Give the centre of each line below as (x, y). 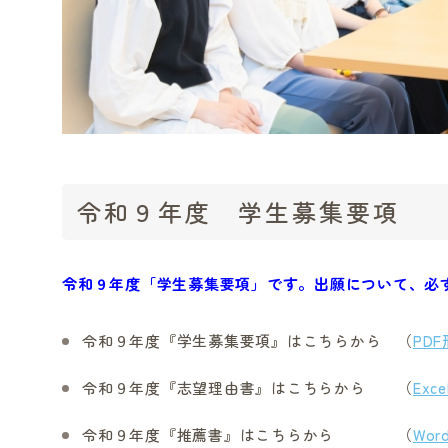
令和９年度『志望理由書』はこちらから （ (247, 387)
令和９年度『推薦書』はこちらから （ (247, 434)
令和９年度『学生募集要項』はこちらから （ (247, 340)
